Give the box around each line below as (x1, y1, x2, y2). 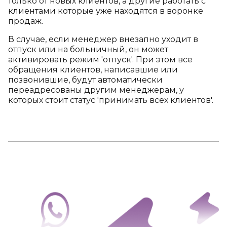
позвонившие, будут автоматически (8, 74, 163, 85)
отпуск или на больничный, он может (8, 44, 168, 54)
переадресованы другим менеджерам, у (8, 85, 184, 95)
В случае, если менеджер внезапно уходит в (8, 34, 198, 44)
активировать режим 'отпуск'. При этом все (8, 54, 193, 64)
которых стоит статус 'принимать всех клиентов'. (8, 95, 213, 105)
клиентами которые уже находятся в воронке (8, 6, 203, 16)
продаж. (8, 16, 43, 26)
